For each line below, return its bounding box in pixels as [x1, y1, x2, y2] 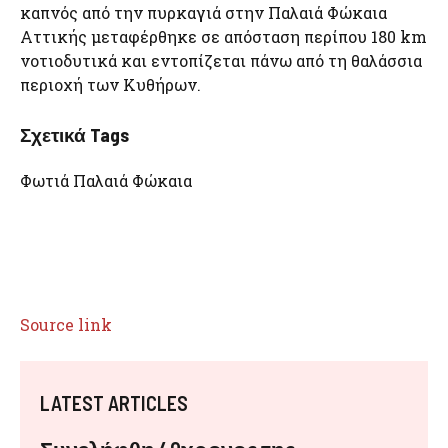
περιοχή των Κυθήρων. [20, 74, 201, 95]
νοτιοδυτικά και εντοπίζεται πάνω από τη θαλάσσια [20, 50, 422, 71]
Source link [20, 314, 112, 335]
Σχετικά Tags [20, 123, 129, 146]
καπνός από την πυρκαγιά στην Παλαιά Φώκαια [20, 2, 387, 23]
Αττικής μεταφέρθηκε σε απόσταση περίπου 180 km [20, 26, 427, 47]
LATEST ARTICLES [40, 391, 188, 415]
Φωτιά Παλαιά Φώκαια [20, 170, 192, 191]
